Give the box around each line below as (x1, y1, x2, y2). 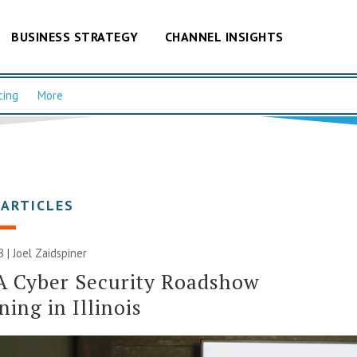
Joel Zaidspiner (13, 245, 88, 261)
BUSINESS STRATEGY (11, 28, 139, 45)
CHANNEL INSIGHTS (164, 28, 284, 45)
